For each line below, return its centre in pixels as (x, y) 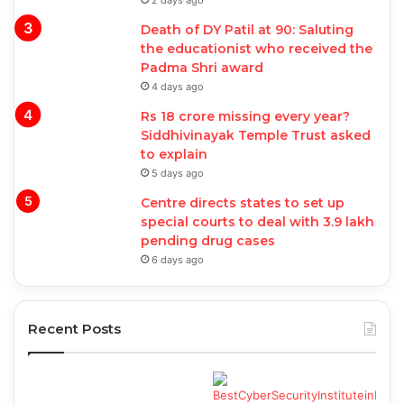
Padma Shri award (202, 68)
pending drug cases (208, 241)
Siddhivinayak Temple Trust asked (256, 136)
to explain (174, 155)
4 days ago (178, 87)
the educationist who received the (257, 49)
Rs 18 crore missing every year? (245, 117)
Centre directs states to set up (243, 203)
